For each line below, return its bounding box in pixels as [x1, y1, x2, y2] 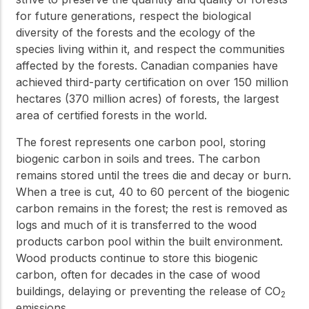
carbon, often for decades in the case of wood [16, 267, 260, 281]
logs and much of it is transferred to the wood [16, 217, 257, 232]
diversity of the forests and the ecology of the [16, 26, 255, 40]
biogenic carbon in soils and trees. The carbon [16, 151, 260, 166]
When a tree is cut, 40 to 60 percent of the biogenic [16, 184, 290, 199]
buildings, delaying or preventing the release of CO [16, 283, 281, 298]
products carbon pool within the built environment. [16, 234, 283, 248]
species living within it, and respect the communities [16, 42, 285, 57]
